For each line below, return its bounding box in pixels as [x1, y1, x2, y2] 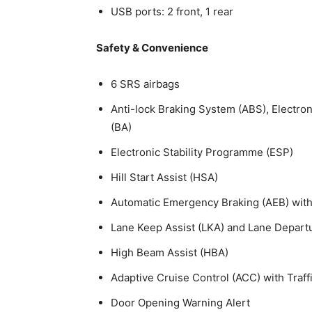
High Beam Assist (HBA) [111, 246, 228, 260]
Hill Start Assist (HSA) [111, 171, 218, 185]
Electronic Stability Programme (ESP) [111, 146, 293, 159]
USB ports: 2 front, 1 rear [111, 5, 233, 19]
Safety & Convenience [96, 41, 208, 55]
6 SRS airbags [111, 77, 180, 91]
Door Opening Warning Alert [111, 296, 250, 310]
